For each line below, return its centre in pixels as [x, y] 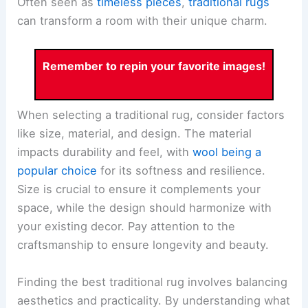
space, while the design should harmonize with [145, 208]
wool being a [227, 152]
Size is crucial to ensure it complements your [139, 189]
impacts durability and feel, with [105, 152]
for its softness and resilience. [181, 171]
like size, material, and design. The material [135, 134]
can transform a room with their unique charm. [143, 21]
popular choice [57, 171]
